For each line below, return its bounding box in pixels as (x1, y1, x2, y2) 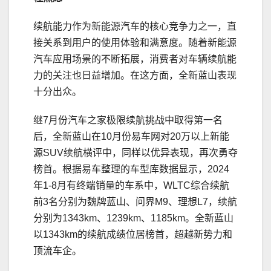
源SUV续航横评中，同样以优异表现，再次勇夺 (33, 148, 238, 158)
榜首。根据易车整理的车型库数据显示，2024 (33, 164, 229, 175)
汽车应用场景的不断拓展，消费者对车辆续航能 (33, 54, 237, 65)
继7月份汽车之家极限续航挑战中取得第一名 (33, 115, 223, 126)
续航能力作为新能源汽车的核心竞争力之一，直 (33, 21, 237, 32)
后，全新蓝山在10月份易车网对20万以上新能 (33, 131, 229, 142)
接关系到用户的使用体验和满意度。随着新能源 (33, 38, 237, 48)
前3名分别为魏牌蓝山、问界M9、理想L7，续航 (33, 197, 237, 207)
